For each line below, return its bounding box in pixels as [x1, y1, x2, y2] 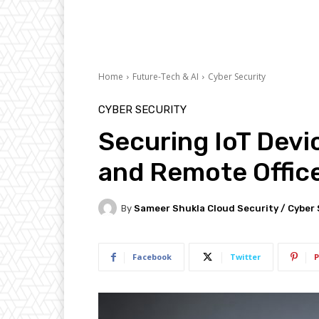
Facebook [132, 251, 172, 263]
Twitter [230, 251, 261, 263]
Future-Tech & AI [132, 70, 199, 83]
